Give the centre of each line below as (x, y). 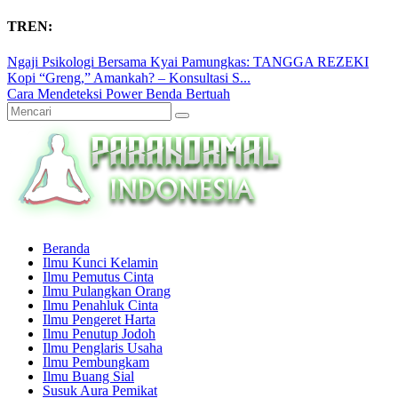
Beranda (66, 248)
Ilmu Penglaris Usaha (103, 347)
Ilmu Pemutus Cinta (98, 276)
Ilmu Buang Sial (88, 376)
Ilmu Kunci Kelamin (100, 262)
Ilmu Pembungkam (96, 362)
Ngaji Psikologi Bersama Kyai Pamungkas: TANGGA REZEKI (188, 61)
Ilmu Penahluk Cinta (100, 305)
